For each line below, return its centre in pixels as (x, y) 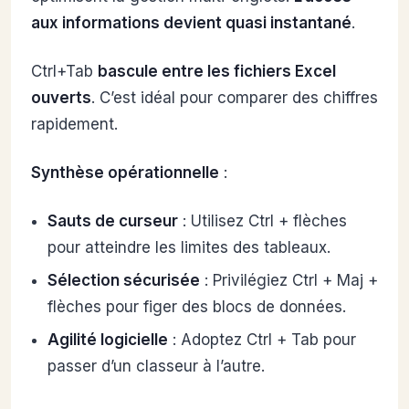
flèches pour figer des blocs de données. (196, 306)
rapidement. (74, 124)
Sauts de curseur (112, 220)
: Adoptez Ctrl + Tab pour (262, 339)
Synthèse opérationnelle (125, 172)
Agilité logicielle (107, 339)
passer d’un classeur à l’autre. (156, 366)
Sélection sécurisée (123, 280)
